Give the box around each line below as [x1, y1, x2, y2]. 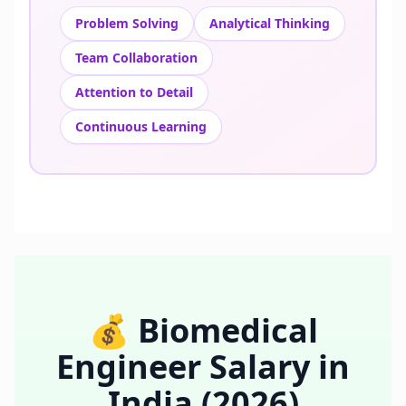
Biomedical [137, 308, 318, 353]
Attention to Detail [75, 83, 193, 101]
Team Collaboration [75, 49, 198, 66]
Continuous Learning [75, 118, 207, 135]
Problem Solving [75, 14, 179, 32]
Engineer [56, 344, 201, 389]
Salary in [201, 344, 350, 389]
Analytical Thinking [209, 14, 330, 32]
